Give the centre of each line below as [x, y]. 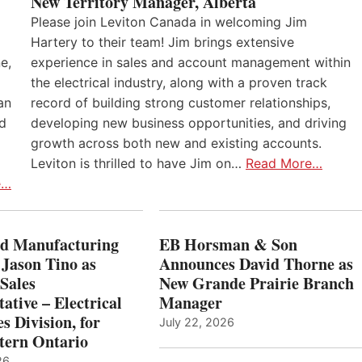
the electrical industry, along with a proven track [179, 83]
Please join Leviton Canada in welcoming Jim [169, 22]
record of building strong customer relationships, [181, 103]
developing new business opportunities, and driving [189, 123]
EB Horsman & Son [228, 245]
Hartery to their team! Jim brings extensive [162, 42]
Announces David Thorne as [256, 264]
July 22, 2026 [196, 322]
